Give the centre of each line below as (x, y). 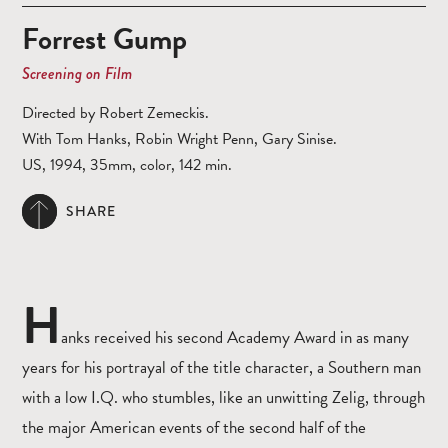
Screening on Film (77, 73)
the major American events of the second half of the (194, 427)
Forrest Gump (104, 38)
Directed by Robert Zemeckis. (115, 112)
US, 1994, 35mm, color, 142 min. (127, 164)
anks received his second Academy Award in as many (235, 337)
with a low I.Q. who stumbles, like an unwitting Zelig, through (223, 397)
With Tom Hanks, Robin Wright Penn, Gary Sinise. (179, 138)
